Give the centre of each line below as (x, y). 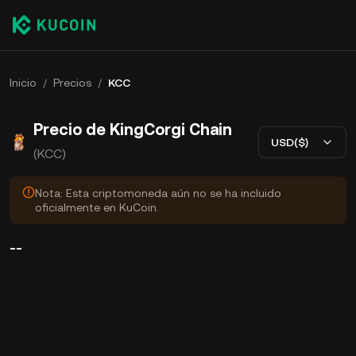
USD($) (290, 142)
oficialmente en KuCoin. (97, 207)
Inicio (23, 83)
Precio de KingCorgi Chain (133, 130)
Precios (72, 83)
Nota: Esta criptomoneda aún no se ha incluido (158, 193)
